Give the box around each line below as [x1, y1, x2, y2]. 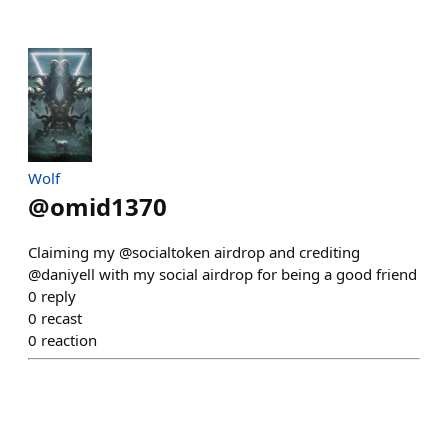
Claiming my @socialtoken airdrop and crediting [28, 241, 360, 262]
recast [41, 307, 82, 328]
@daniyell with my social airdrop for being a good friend [28, 263, 417, 284]
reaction [41, 329, 97, 350]
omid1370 [50, 189, 167, 223]
